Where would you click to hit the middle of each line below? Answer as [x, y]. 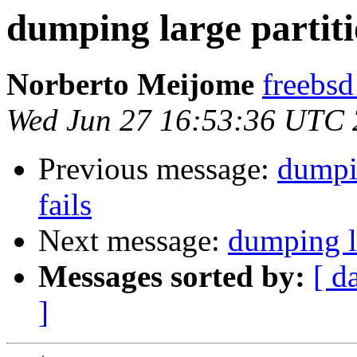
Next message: [133, 241]
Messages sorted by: [172, 277]
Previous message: [158, 169]
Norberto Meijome [130, 84]
